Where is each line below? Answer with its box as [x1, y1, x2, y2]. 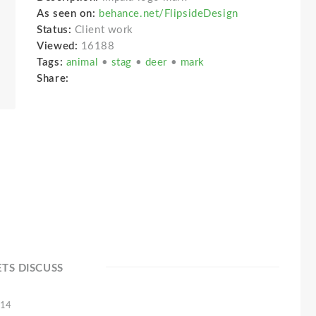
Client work [74, 25, 133, 35]
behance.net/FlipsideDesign [99, 8, 238, 19]
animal [66, 57, 102, 68]
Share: [37, 73, 75, 84]
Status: [37, 25, 75, 35]
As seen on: [37, 8, 96, 19]
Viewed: [37, 41, 78, 51]
